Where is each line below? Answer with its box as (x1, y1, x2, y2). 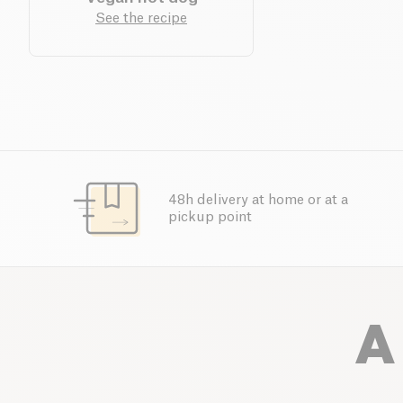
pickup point (167, 210, 252, 224)
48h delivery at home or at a (167, 193, 348, 207)
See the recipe (95, 11, 187, 25)
